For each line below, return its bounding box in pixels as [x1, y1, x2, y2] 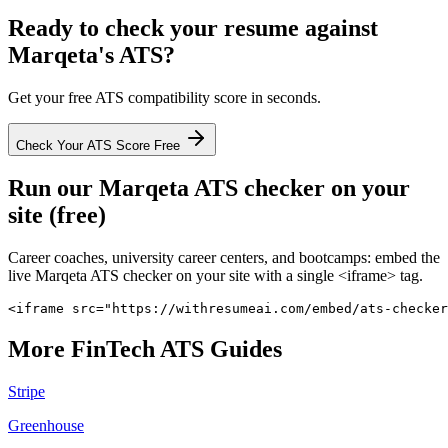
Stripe [8, 383, 45, 401]
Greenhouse [8, 417, 84, 435]
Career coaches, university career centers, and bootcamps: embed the [8, 249, 440, 267]
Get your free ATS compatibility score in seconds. [8, 88, 321, 106]
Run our [8, 175, 99, 202]
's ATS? [98, 41, 175, 68]
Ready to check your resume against [8, 14, 378, 41]
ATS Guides [155, 336, 282, 363]
